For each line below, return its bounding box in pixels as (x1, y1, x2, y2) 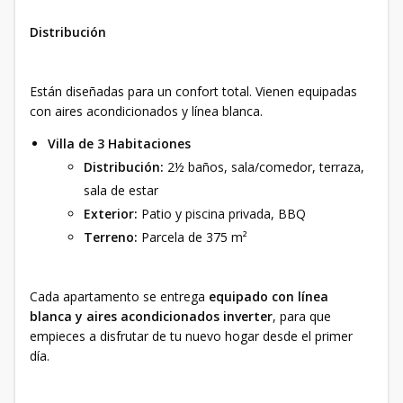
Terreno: (84, 228, 138, 246)
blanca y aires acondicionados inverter (30, 308, 273, 325)
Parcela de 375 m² (138, 228, 247, 246)
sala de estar (84, 182, 158, 199)
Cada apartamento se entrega (30, 288, 209, 305)
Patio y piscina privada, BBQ (138, 205, 306, 222)
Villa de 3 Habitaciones (48, 135, 191, 152)
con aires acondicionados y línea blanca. (30, 103, 263, 120)
